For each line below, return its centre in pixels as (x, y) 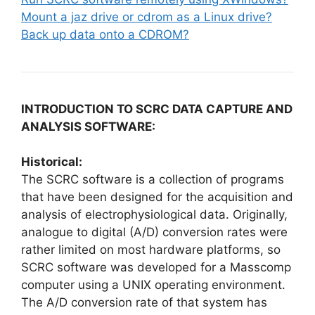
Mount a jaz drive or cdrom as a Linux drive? (147, 17)
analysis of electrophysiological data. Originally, (154, 214)
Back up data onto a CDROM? (105, 34)
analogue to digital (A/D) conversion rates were (154, 232)
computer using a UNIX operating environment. (153, 285)
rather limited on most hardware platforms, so (151, 250)
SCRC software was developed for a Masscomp (156, 267)
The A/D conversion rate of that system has (144, 302)
